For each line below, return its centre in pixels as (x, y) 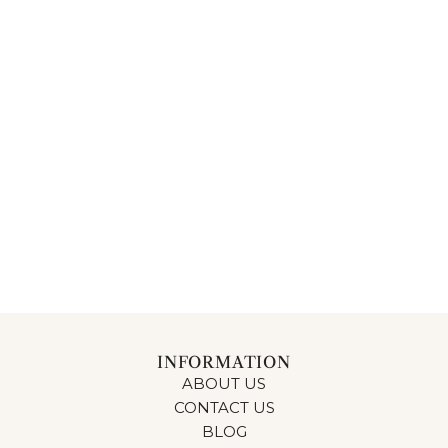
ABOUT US (224, 383)
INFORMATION (224, 362)
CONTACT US (224, 407)
